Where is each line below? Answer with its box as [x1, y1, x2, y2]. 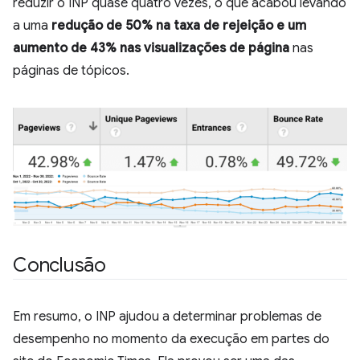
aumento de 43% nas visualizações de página [13, 40, 289, 57]
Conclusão [13, 252, 106, 277]
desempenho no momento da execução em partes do [13, 330, 329, 347]
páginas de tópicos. [13, 63, 129, 80]
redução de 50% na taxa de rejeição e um [51, 18, 306, 35]
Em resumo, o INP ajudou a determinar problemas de [13, 308, 321, 325]
